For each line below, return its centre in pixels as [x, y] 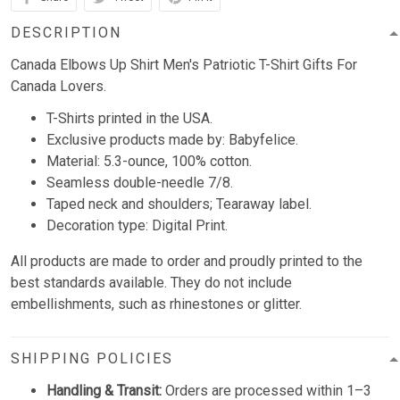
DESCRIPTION [66, 33]
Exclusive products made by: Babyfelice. [172, 140]
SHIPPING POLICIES [92, 359]
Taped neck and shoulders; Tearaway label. [179, 204]
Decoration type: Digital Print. [137, 226]
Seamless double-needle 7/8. [140, 183]
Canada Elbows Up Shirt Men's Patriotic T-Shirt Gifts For [184, 65]
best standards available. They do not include [151, 283]
